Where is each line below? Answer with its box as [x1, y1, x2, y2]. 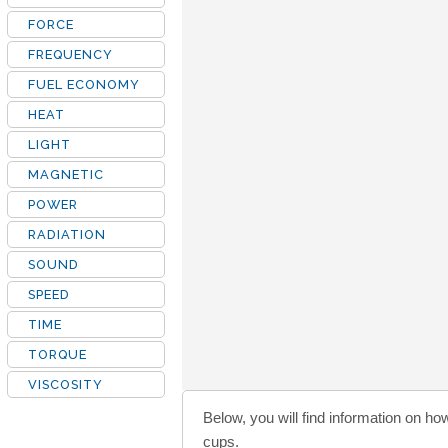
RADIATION [28, 227, 106, 242]
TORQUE [28, 347, 87, 362]
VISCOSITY [28, 377, 103, 392]
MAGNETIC [28, 167, 104, 182]
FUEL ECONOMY [28, 77, 140, 92]
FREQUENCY [28, 47, 113, 62]
